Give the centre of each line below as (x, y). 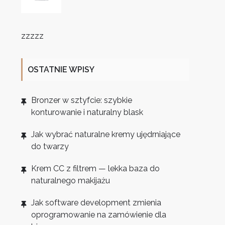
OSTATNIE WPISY (61, 70)
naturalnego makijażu (71, 181)
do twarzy (50, 147)
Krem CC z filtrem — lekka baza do (96, 169)
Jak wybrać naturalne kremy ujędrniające (106, 135)
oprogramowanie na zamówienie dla (99, 215)
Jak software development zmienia (96, 203)
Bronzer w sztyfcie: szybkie (82, 100)
